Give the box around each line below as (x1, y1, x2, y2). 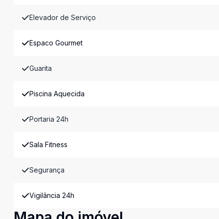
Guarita (29, 64, 52, 72)
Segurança (29, 166, 65, 174)
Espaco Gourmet (29, 39, 83, 47)
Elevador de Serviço (29, 13, 96, 22)
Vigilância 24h (29, 191, 74, 199)
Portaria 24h (29, 115, 68, 123)
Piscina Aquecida (29, 89, 85, 98)
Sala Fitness (29, 140, 67, 149)
